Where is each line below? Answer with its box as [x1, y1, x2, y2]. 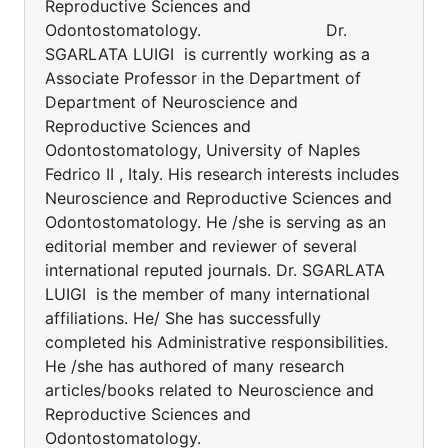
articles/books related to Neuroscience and [45, 380, 374, 400]
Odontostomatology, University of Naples [45, 140, 360, 160]
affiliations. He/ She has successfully [45, 308, 321, 328]
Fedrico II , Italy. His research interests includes [45, 164, 399, 184]
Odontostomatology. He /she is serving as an [45, 212, 386, 232]
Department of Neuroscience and [45, 92, 298, 112]
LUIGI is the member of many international [45, 284, 370, 304]
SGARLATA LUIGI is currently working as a [45, 44, 370, 64]
